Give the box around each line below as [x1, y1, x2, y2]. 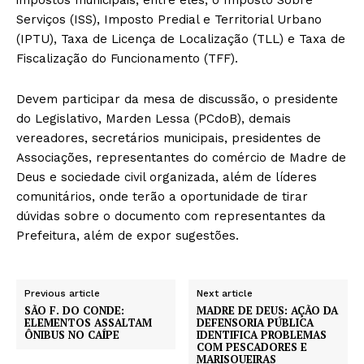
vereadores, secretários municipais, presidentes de [16, 130, 321, 145]
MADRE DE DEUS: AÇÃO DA [197, 302, 339, 318]
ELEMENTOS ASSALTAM [24, 314, 152, 330]
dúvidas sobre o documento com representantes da [16, 208, 326, 223]
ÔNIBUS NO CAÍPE [24, 327, 119, 342]
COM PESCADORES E [197, 339, 308, 354]
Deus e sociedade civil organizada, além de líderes [16, 169, 317, 184]
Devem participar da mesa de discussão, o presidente [16, 91, 338, 106]
